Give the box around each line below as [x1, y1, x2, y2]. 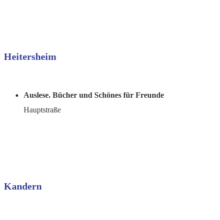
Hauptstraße [24, 106, 61, 114]
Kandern [4, 180, 42, 192]
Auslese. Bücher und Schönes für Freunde [24, 91, 164, 100]
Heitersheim [4, 51, 56, 62]
